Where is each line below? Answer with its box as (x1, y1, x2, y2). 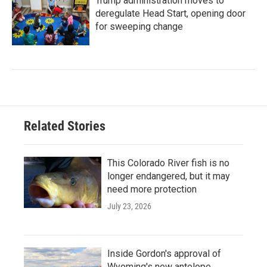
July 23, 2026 (107, 201, 151, 211)
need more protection (107, 183, 197, 195)
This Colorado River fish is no (107, 157, 229, 169)
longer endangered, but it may (107, 170, 230, 182)
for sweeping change (95, 20, 183, 32)
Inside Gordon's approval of (107, 247, 221, 259)
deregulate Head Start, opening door (95, 7, 246, 19)
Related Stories (24, 118, 105, 133)
